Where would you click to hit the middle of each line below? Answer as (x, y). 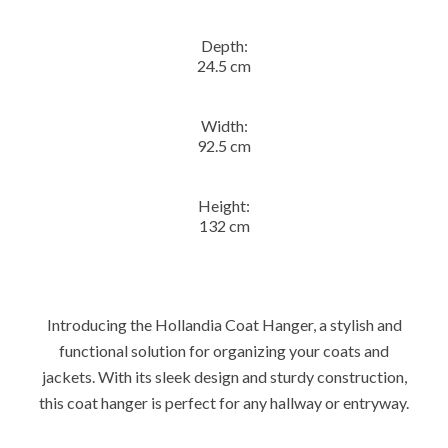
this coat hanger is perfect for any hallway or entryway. (224, 403)
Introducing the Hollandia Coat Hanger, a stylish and (224, 325)
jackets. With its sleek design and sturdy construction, (224, 377)
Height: (224, 206)
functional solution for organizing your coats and (224, 351)
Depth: (224, 46)
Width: (224, 126)
